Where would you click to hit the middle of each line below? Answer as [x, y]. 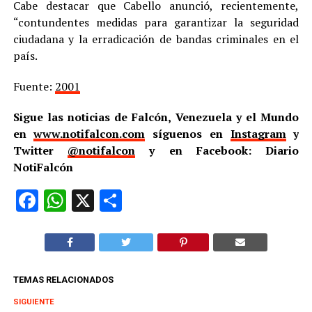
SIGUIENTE [33, 302]
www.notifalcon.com [89, 133]
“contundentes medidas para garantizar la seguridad [156, 22]
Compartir [171, 200]
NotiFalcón [43, 167]
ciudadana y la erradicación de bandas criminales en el [156, 39]
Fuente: [34, 86]
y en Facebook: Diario [217, 150]
